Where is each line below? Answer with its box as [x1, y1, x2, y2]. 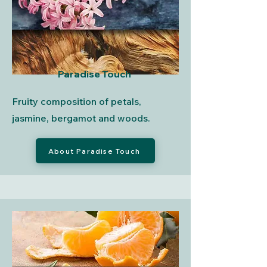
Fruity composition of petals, [12, 95, 141, 107]
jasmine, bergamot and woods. [12, 112, 150, 124]
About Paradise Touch [48, 146, 140, 156]
